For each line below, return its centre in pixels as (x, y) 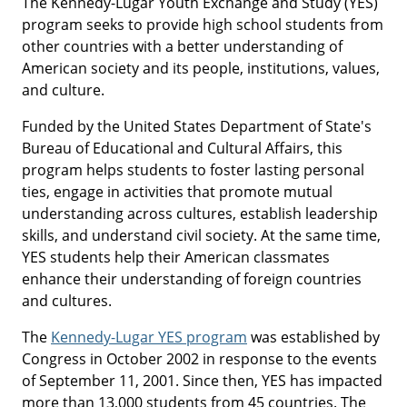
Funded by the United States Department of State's (197, 127)
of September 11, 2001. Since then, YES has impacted (202, 381)
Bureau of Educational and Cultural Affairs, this (182, 149)
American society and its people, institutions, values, (201, 69)
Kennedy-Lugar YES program (149, 338)
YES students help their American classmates (176, 258)
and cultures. (67, 301)
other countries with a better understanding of (182, 47)
